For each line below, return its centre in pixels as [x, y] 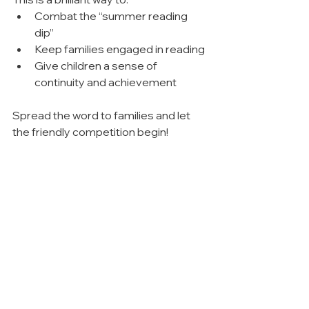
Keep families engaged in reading [120, 49]
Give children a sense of [97, 65]
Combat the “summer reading [112, 16]
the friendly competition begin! [90, 131]
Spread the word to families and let [102, 115]
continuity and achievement [106, 82]
